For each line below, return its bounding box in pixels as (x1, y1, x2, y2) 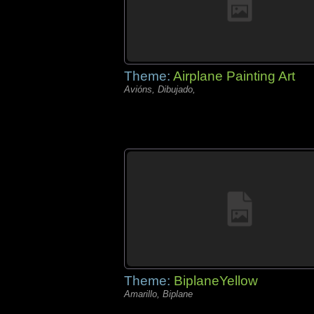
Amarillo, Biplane (124, 289, 193, 299)
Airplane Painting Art (173, 69, 295, 83)
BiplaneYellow (174, 273, 258, 288)
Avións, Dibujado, (124, 84, 196, 95)
